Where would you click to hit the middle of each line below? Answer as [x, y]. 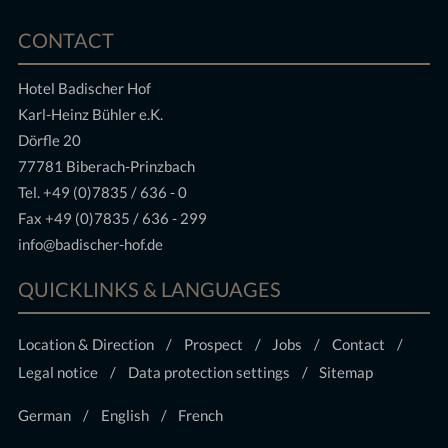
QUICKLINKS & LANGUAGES [150, 288]
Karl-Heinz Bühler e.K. [91, 114]
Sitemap [346, 371]
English [124, 414]
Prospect [213, 343]
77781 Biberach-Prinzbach [107, 166]
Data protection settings [208, 371]
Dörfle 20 [50, 140]
